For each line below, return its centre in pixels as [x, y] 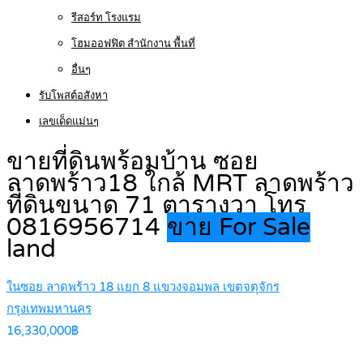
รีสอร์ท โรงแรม [106, 18]
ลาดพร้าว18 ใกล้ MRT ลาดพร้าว [180, 184]
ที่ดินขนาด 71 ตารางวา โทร [156, 206]
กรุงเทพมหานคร [49, 309]
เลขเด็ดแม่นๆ [69, 122]
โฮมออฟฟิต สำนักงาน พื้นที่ [133, 44]
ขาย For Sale [239, 228]
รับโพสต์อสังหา [73, 96]
